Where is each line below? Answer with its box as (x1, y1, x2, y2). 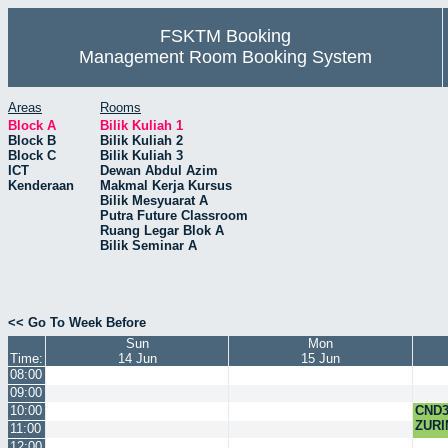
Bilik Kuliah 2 (100, 132, 183, 148)
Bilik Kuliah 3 (100, 147, 183, 163)
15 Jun (301, 351, 340, 367)
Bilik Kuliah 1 (100, 117, 183, 133)
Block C (8, 147, 56, 163)
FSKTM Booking (159, 26, 291, 46)
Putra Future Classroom (100, 207, 248, 223)
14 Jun (117, 351, 157, 367)
